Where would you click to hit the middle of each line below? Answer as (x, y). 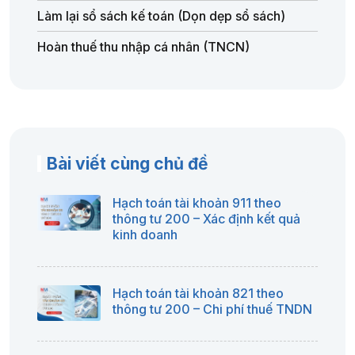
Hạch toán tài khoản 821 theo (198, 294)
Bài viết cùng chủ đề (128, 164)
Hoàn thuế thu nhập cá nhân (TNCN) (143, 47)
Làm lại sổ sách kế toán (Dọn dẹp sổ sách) (161, 16)
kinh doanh (145, 235)
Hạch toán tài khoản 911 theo (197, 203)
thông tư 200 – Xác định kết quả (206, 219)
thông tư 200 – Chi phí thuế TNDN (212, 309)
